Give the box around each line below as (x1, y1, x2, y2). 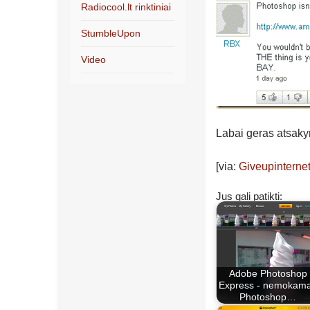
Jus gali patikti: (216, 190, 282, 202)
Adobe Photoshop (228, 268, 307, 279)
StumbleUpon (81, 28, 140, 39)
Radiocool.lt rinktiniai (81, 1, 171, 12)
